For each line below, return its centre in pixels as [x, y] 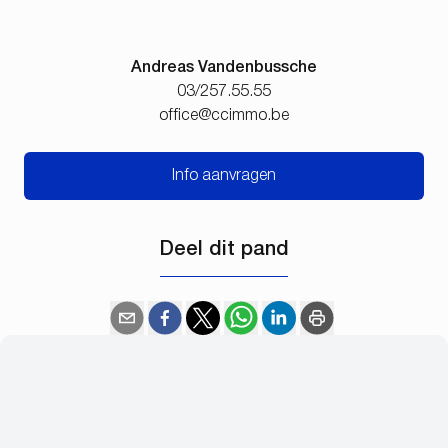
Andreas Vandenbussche [224, 67]
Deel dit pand [224, 249]
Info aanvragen [224, 175]
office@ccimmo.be [224, 115]
